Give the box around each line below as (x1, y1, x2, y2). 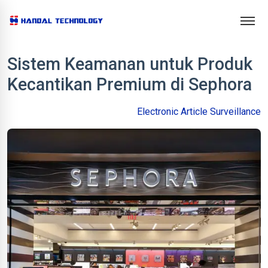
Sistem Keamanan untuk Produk (7, 54, 252, 74)
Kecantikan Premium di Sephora (7, 74, 252, 95)
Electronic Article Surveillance (137, 106, 261, 117)
